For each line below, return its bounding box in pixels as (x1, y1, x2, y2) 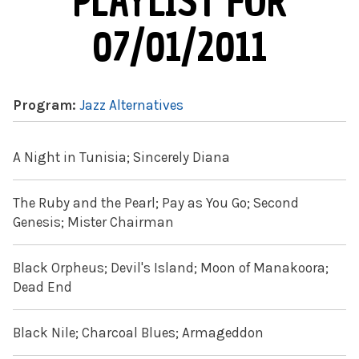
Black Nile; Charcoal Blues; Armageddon (13, 325, 264, 341)
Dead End (13, 279, 72, 296)
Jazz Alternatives (79, 97, 184, 114)
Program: (13, 97, 79, 114)
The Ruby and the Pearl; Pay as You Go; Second (13, 195, 299, 212)
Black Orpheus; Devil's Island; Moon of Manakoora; (13, 260, 329, 276)
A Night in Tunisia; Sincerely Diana (13, 149, 230, 166)
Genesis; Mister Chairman (13, 214, 174, 231)
